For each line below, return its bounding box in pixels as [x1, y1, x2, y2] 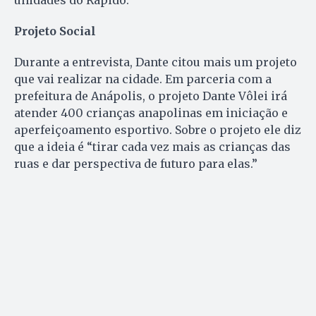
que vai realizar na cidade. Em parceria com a [14, 72, 272, 87]
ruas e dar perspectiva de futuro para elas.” [14, 157, 257, 171]
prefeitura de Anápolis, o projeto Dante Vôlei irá [14, 89, 287, 104]
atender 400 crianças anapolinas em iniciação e [14, 106, 288, 121]
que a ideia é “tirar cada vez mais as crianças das [14, 140, 291, 154]
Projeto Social [14, 24, 96, 39]
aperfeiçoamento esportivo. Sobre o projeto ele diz [14, 123, 301, 138]
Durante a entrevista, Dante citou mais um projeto [14, 55, 297, 70]
